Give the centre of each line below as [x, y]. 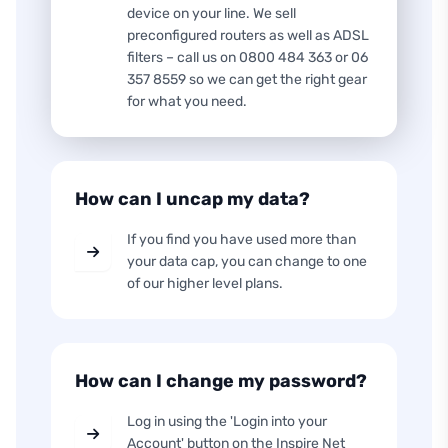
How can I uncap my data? [192, 199]
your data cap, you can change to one [247, 261]
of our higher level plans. [205, 283]
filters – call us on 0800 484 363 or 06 [247, 57]
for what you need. [187, 101]
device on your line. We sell [211, 13]
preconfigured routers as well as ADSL [248, 35]
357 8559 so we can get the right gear [247, 79]
